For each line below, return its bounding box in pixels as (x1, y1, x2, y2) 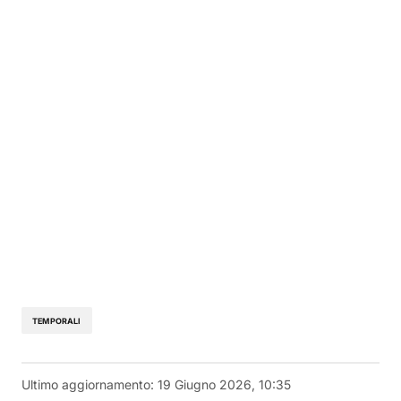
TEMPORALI (32, 315, 81, 326)
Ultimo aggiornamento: (21, 377, 154, 393)
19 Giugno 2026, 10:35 (158, 377, 291, 393)
